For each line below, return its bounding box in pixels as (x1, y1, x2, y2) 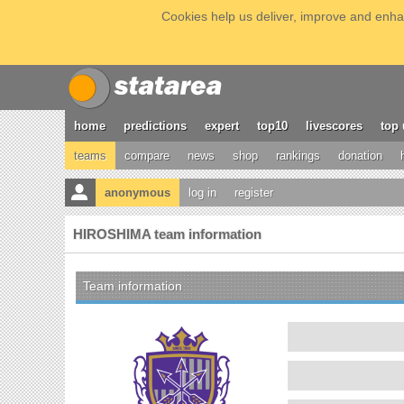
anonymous (105, 186, 170, 199)
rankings (276, 149, 320, 162)
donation (338, 149, 382, 162)
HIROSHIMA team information (73, 226, 262, 242)
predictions (124, 119, 187, 133)
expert (205, 119, 239, 133)
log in (188, 186, 216, 199)
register (234, 186, 273, 199)
